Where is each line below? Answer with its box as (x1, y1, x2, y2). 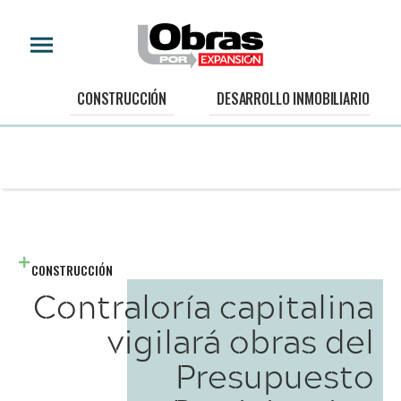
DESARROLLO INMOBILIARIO (217, 88, 370, 110)
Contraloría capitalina (33, 280, 374, 331)
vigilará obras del (107, 315, 374, 366)
